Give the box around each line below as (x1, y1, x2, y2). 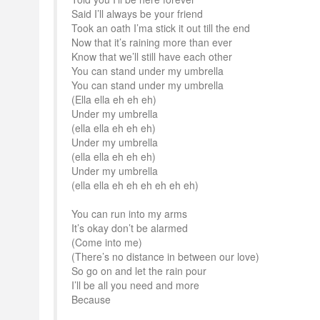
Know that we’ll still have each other (71, 49, 232, 64)
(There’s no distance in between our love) (71, 249, 259, 264)
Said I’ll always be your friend (71, 6, 203, 21)
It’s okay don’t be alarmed (71, 221, 188, 235)
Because (71, 292, 111, 306)
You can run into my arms (71, 206, 187, 221)
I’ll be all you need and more (71, 278, 199, 292)
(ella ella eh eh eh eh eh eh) (71, 178, 199, 192)
